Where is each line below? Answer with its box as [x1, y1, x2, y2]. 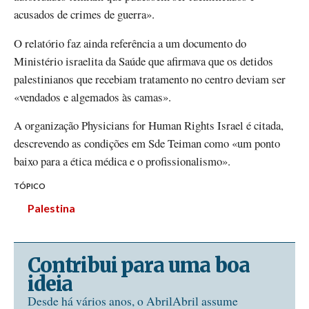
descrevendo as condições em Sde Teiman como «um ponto [14, 134, 280, 151]
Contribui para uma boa [28, 252, 250, 278]
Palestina [28, 201, 75, 215]
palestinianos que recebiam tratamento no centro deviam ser [14, 70, 286, 87]
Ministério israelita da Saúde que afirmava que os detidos [14, 52, 273, 69]
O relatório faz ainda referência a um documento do [14, 34, 246, 51]
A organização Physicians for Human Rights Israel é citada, [14, 117, 283, 133]
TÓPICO [14, 181, 46, 190]
